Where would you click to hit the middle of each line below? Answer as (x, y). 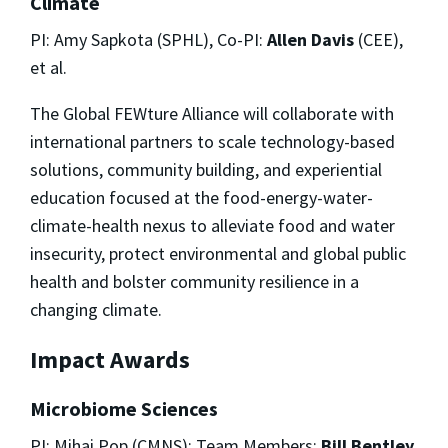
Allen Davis (310, 39)
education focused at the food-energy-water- (201, 197)
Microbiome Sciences (124, 408)
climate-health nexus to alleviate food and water (212, 225)
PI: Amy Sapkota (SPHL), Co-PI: (148, 39)
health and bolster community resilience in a (194, 281)
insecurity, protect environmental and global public (218, 253)
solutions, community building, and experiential (206, 169)
